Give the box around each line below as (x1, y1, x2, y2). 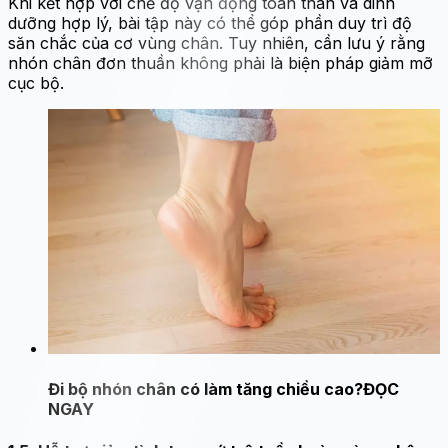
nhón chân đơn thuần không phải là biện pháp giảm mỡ (8, 53, 433, 73)
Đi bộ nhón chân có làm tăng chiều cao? (48, 379, 363, 400)
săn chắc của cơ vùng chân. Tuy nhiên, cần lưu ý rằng (8, 33, 425, 53)
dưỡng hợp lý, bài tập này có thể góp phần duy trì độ (8, 13, 412, 33)
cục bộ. (8, 73, 64, 93)
